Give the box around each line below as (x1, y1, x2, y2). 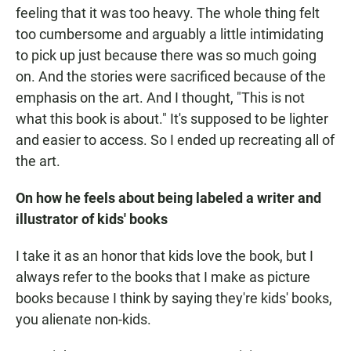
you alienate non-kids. (16, 311, 151, 328)
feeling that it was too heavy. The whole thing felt (16, 5, 320, 22)
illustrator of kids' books (16, 211, 168, 228)
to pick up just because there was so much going (16, 47, 317, 64)
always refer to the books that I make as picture (16, 269, 310, 286)
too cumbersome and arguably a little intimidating (16, 26, 324, 43)
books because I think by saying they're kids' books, (16, 290, 332, 307)
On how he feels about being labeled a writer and (16, 190, 321, 207)
